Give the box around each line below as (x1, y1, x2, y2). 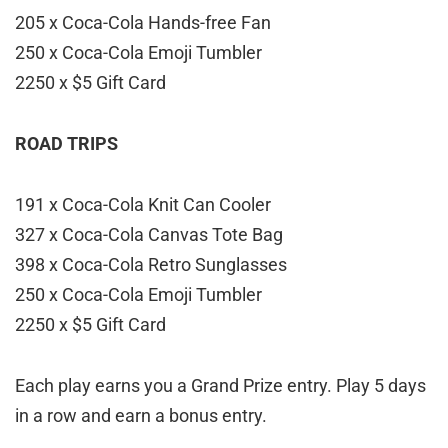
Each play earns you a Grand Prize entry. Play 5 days (15, 375, 426, 397)
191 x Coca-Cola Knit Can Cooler (15, 194, 271, 216)
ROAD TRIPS (15, 133, 118, 155)
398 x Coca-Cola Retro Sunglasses (15, 254, 287, 276)
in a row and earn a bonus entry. (15, 405, 267, 427)
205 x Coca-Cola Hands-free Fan (15, 12, 271, 34)
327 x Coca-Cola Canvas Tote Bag (15, 224, 283, 246)
